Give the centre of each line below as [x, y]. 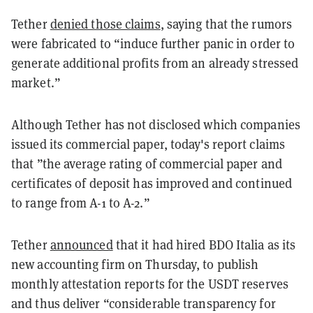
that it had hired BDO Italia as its [204, 244]
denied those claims [105, 23]
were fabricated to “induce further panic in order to [153, 43]
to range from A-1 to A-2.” [81, 202]
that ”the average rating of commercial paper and [147, 163]
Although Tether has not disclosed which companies [156, 124]
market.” [36, 82]
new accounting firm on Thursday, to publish [135, 264]
